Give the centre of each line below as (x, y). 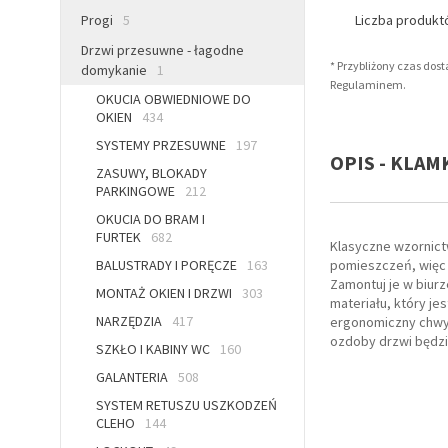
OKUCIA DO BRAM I (150, 219)
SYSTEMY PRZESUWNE (161, 145)
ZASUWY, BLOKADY (151, 173)
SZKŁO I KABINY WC (153, 349)
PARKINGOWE (135, 191)
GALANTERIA (132, 377)
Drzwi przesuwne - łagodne (162, 50)
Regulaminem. (367, 85)
